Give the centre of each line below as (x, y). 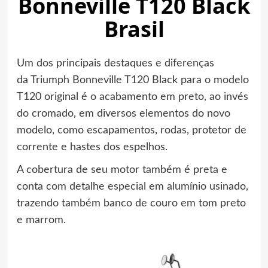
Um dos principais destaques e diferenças (115, 63)
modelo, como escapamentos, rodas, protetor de (131, 130)
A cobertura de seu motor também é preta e (122, 170)
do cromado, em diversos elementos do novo (123, 113)
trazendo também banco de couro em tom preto (131, 203)
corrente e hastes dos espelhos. (92, 147)
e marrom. (41, 220)
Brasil (134, 29)
